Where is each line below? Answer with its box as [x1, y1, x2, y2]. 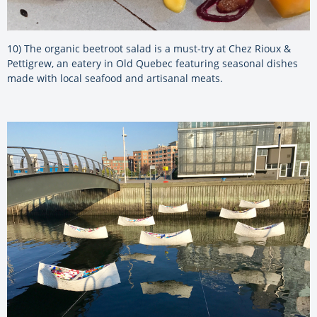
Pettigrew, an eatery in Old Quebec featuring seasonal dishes [7, 57, 298, 71]
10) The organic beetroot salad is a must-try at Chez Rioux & [7, 42, 291, 56]
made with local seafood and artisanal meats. [7, 71, 223, 86]
